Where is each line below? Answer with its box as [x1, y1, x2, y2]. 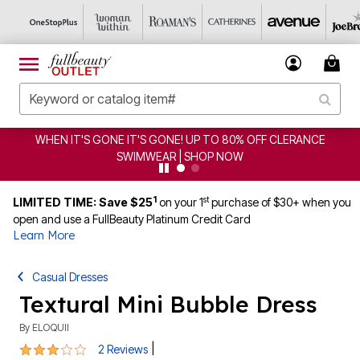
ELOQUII [32, 321, 69, 333]
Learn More [13, 228, 75, 243]
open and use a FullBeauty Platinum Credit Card [13, 212, 251, 226]
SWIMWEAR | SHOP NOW [117, 149, 243, 163]
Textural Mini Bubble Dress [19, 290, 317, 318]
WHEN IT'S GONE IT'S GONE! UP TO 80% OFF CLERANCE [35, 133, 325, 146]
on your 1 [159, 195, 203, 209]
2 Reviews [98, 342, 148, 356]
